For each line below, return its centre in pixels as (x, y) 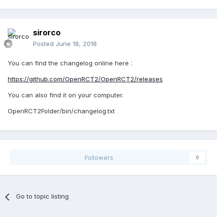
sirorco (47, 33)
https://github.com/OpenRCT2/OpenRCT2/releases (85, 79)
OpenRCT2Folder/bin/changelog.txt (61, 111)
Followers (99, 158)
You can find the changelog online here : (70, 63)
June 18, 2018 (76, 44)
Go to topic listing (43, 196)
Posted (44, 44)
